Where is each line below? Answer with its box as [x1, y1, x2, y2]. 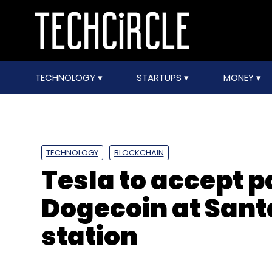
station [41, 219, 138, 254]
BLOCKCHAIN [114, 147, 164, 158]
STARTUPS [137, 71, 185, 84]
